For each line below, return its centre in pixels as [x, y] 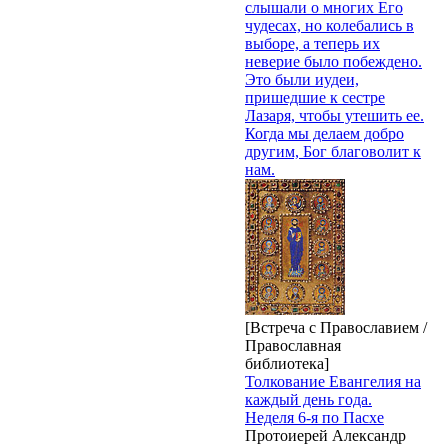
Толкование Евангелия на [333, 381]
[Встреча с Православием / [336, 327]
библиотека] [287, 363]
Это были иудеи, [302, 79]
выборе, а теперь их [312, 43]
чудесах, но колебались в [329, 25]
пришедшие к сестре [315, 97]
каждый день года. [308, 399]
